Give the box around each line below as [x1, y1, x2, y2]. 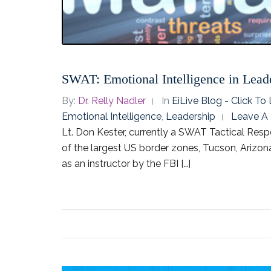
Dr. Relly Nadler [78, 95, 146, 107]
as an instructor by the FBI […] [62, 158, 191, 170]
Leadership [166, 111, 215, 123]
